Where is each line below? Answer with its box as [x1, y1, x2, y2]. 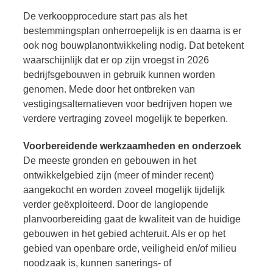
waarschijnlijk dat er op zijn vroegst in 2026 [23, 54, 209, 65]
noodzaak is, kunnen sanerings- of [23, 257, 171, 268]
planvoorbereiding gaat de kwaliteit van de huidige [23, 213, 241, 224]
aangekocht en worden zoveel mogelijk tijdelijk [23, 184, 225, 195]
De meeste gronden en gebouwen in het [23, 155, 196, 166]
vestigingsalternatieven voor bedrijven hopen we [23, 98, 232, 109]
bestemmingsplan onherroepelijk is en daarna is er [23, 25, 241, 36]
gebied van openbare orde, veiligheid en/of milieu [23, 243, 236, 253]
